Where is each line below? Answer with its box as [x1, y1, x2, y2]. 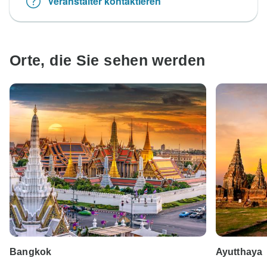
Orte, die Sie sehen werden [10, 52, 206, 69]
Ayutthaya [215, 247, 263, 257]
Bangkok [10, 247, 52, 257]
